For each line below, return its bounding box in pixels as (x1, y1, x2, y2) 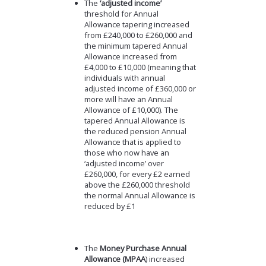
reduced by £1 (84, 201, 135, 212)
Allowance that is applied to (84, 137, 181, 148)
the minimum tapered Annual (84, 40, 188, 52)
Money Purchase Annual (99, 242, 186, 254)
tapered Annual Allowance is (84, 115, 185, 126)
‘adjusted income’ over (84, 158, 164, 169)
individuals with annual (84, 72, 165, 84)
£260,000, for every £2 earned (84, 169, 190, 180)
